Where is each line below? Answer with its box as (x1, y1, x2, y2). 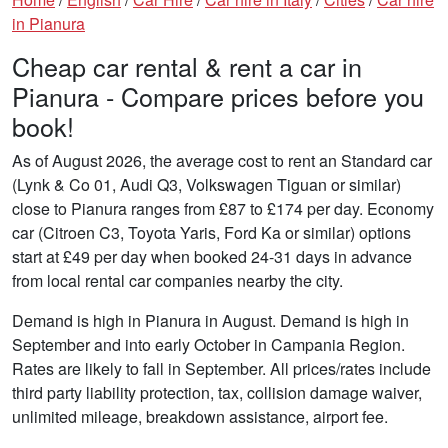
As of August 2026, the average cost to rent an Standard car (12, 148, 432, 172)
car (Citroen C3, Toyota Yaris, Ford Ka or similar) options (12, 220, 411, 244)
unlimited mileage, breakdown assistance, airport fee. (12, 404, 388, 428)
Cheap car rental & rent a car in (12, 47, 362, 84)
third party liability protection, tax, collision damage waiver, (12, 380, 422, 404)
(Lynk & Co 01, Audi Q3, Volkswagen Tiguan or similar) (12, 172, 401, 196)
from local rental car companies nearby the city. (12, 268, 343, 292)
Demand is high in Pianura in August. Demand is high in (12, 308, 409, 332)
